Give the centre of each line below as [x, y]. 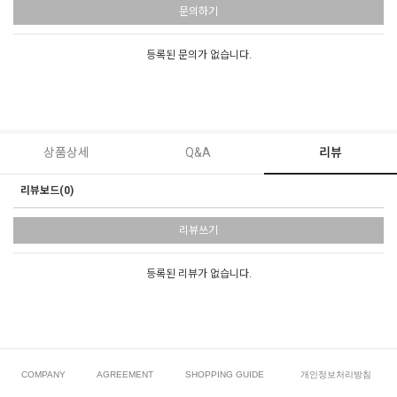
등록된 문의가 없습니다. [198, 55]
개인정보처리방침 [335, 375]
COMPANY [44, 375]
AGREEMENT [125, 375]
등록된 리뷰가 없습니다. [198, 274]
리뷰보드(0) [47, 191]
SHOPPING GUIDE [224, 375]
